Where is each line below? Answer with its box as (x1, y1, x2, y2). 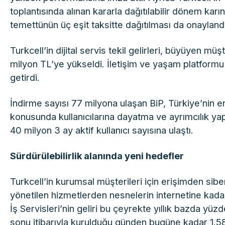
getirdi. (10, 71, 40, 83)
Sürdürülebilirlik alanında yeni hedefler (10, 150, 184, 161)
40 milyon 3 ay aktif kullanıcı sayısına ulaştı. (10, 124, 194, 136)
